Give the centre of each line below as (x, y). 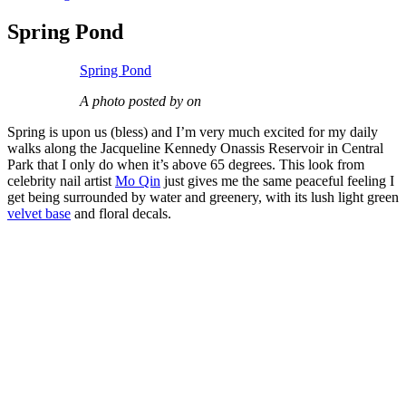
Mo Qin (138, 181)
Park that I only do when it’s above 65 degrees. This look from (186, 165)
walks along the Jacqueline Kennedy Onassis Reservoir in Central (195, 149)
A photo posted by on (140, 101)
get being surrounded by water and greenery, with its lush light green (203, 198)
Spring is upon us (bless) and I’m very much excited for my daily (193, 132)
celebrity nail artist (61, 181)
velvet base (39, 214)
